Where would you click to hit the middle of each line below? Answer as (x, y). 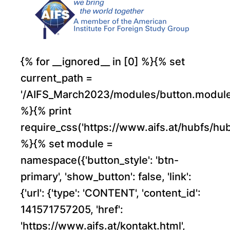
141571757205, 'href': (72, 209)
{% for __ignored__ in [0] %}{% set (103, 62)
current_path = (56, 78)
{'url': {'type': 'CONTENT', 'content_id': (111, 193)
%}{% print (46, 111)
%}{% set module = (67, 144)
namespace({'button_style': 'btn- (100, 160)
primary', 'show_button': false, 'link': (106, 177)
